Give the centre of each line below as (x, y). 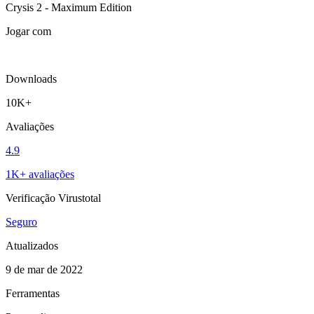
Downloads (31, 78)
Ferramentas (33, 293)
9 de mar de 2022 (44, 269)
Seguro (21, 221)
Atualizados (32, 245)
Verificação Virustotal (53, 198)
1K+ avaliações (40, 174)
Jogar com (28, 31)
